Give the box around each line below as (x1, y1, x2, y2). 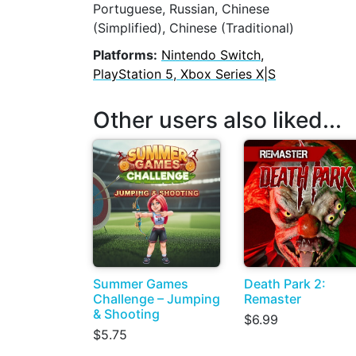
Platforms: (93, 47, 157, 64)
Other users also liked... (93, 106, 342, 133)
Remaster (244, 290, 301, 307)
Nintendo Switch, (161, 47, 264, 64)
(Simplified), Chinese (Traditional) (93, 19, 294, 36)
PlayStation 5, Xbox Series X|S (93, 66, 276, 83)
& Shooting (93, 305, 160, 322)
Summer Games (93, 275, 188, 292)
